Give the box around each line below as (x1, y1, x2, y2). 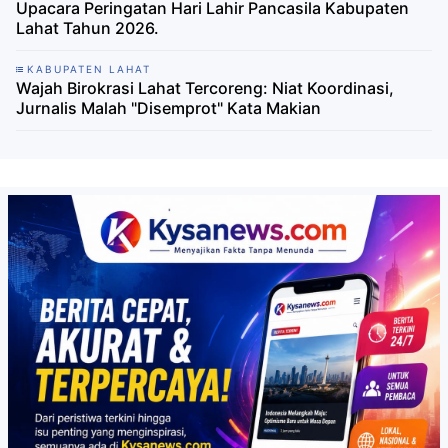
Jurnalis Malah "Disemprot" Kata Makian (16, 98, 321, 119)
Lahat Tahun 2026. (16, 18, 159, 39)
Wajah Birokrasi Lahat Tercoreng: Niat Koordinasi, (16, 78, 394, 99)
